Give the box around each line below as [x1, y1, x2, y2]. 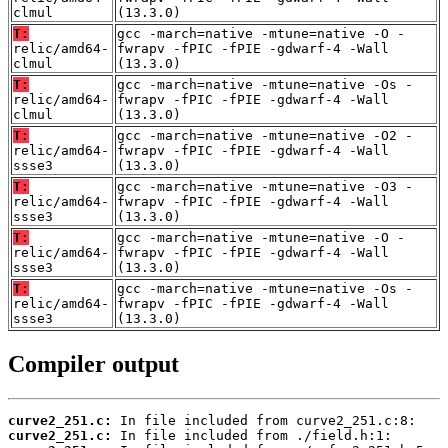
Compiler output [8, 351, 179, 378]
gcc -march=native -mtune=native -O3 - [117, 179, 413, 195]
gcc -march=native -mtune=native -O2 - [117, 128, 413, 144]
